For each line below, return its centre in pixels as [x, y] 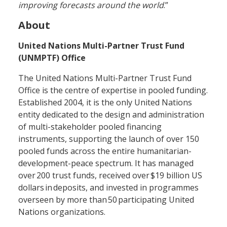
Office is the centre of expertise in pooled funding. [113, 90]
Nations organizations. [63, 212]
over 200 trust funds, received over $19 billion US [110, 175]
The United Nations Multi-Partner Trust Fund [105, 78]
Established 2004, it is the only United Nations [105, 102]
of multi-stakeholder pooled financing [90, 126]
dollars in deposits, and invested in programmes [108, 187]
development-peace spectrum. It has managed [106, 163]
